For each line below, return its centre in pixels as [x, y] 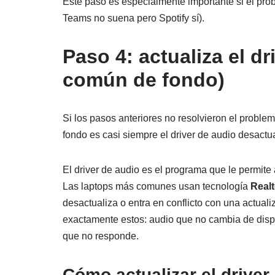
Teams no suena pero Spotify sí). [134, 18]
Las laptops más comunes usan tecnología [157, 187]
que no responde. [101, 236]
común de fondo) [144, 80]
